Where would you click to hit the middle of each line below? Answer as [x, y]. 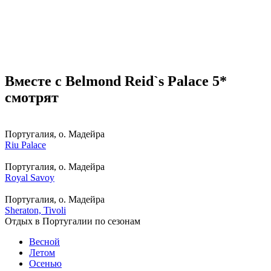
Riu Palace [25, 145]
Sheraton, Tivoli [35, 211]
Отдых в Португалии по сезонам [73, 221]
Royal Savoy [30, 178]
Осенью [45, 264]
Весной [44, 242]
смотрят [32, 98]
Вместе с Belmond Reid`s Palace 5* [116, 81]
